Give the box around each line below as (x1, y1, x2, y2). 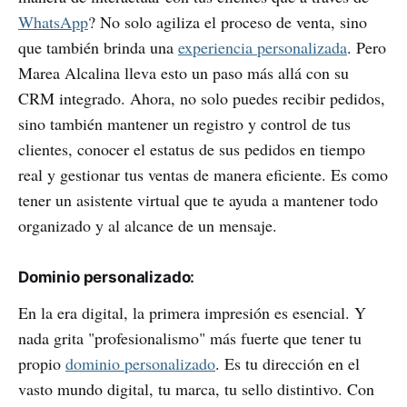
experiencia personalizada (178, 36, 347, 59)
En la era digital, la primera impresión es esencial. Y (18, 302, 366, 324)
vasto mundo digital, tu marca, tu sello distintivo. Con (18, 378, 374, 401)
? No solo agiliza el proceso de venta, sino (88, 11, 367, 34)
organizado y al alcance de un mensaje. (18, 214, 277, 237)
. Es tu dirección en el (215, 352, 360, 375)
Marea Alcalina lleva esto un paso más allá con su (18, 62, 349, 84)
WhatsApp (18, 11, 88, 34)
